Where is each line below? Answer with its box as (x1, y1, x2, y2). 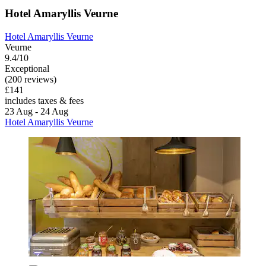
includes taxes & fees (5, 95, 84, 106)
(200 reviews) (5, 74, 56, 84)
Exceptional (5, 63, 49, 74)
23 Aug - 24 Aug (5, 106, 68, 116)
